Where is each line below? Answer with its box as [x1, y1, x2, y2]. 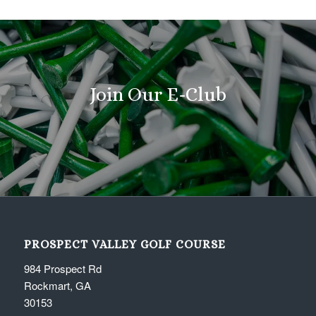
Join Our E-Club [90, 83, 226, 106]
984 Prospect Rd [23, 260, 102, 276]
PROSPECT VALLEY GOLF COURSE [23, 238, 226, 252]
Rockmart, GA [23, 277, 91, 293]
